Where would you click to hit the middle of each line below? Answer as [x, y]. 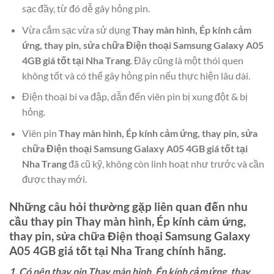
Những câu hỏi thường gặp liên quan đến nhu [128, 206]
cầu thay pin [42, 221]
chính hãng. [195, 250]
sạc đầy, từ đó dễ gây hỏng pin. [86, 9]
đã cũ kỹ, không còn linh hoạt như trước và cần [165, 164]
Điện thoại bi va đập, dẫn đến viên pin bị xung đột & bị [135, 97]
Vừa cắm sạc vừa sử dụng [77, 29]
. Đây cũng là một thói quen [187, 60]
